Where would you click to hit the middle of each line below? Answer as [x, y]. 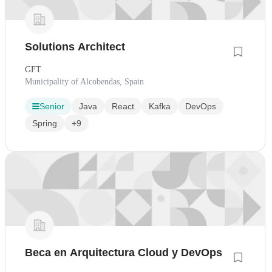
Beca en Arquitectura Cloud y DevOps [124, 252]
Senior [52, 107]
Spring [45, 124]
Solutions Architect [75, 47]
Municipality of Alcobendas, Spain [84, 82]
